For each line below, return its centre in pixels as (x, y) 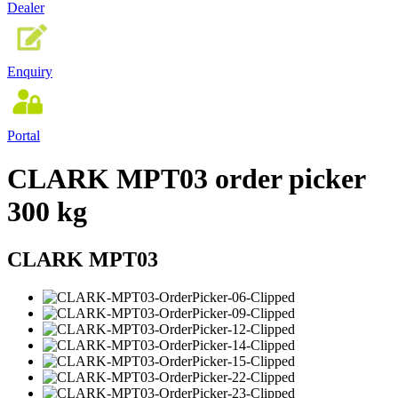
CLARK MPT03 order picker (186, 179)
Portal (24, 135)
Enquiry (30, 71)
